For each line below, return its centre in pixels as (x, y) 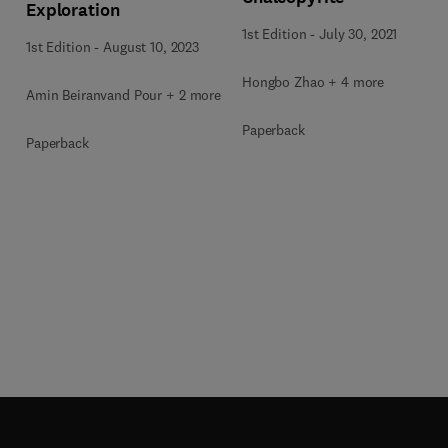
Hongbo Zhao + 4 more (313, 82)
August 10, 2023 (151, 46)
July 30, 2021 (358, 34)
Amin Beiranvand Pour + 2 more (123, 94)
